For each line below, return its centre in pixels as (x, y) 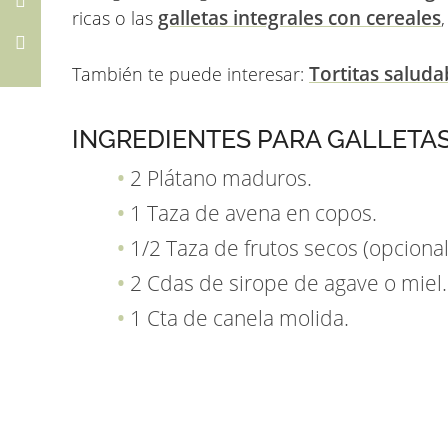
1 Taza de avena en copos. (253, 212)
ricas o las (115, 17)
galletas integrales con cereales (299, 17)
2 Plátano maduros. (221, 177)
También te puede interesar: (190, 73)
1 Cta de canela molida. (239, 317)
